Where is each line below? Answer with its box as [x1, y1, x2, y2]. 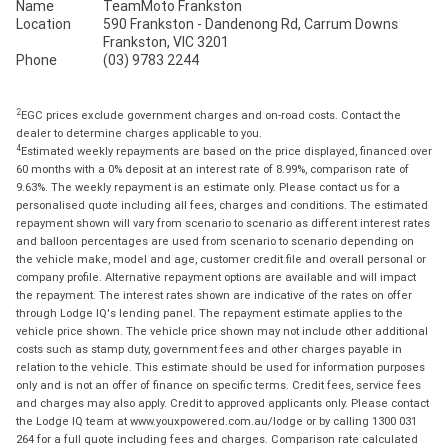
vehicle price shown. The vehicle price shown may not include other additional [16, 323, 428, 338]
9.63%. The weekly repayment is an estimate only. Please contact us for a [16, 179, 400, 194]
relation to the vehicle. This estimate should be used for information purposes [16, 359, 425, 374]
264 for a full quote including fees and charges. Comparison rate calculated [16, 431, 418, 446]
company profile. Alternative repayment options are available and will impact [16, 269, 416, 284]
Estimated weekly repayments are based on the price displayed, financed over [21, 143, 432, 158]
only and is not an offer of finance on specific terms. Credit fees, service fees [16, 377, 421, 392]
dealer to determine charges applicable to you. [16, 125, 262, 140]
